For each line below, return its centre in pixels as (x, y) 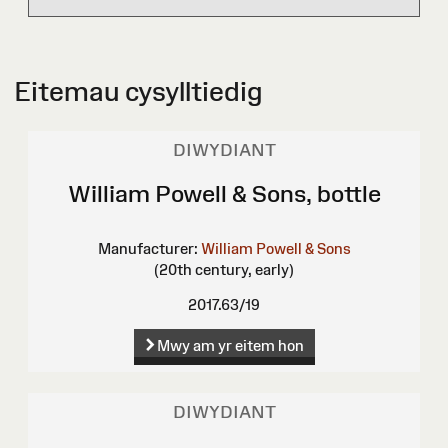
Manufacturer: (147, 249)
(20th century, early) (224, 270)
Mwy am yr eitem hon (230, 346)
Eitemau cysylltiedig (138, 92)
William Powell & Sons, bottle (224, 194)
